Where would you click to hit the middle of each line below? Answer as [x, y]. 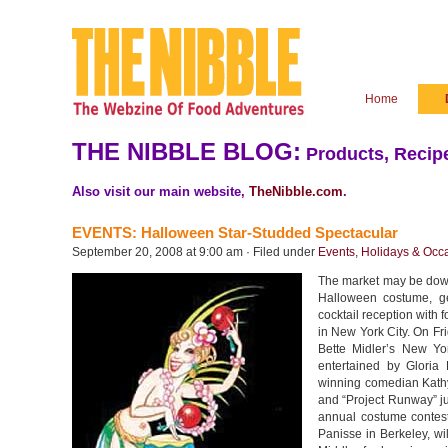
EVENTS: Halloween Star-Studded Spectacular [235, 232]
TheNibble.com [296, 191]
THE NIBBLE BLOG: [186, 151]
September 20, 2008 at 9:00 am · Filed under [195, 252]
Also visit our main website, [160, 191]
